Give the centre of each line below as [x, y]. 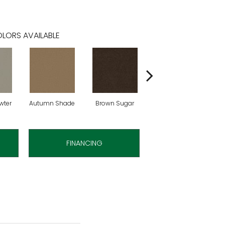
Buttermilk [178, 103]
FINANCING [84, 143]
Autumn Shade [52, 103]
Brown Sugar [115, 103]
